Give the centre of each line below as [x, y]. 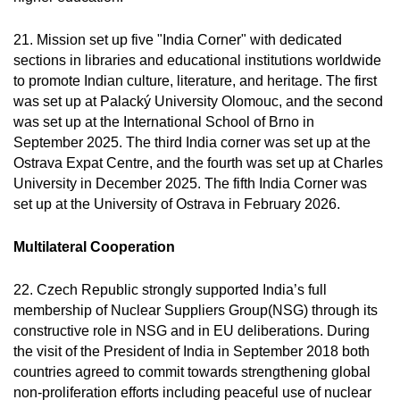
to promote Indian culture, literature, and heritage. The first [195, 81]
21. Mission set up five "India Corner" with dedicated [178, 40]
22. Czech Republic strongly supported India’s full [170, 290]
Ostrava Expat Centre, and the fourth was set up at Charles [198, 163]
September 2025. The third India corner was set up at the [192, 142]
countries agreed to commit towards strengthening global [192, 372]
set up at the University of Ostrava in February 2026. [177, 204]
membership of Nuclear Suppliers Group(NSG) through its [196, 310]
